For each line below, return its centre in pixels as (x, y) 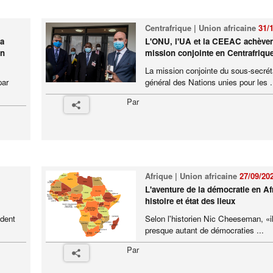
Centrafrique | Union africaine (201, 28)
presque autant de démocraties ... (204, 230)
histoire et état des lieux (190, 201)
